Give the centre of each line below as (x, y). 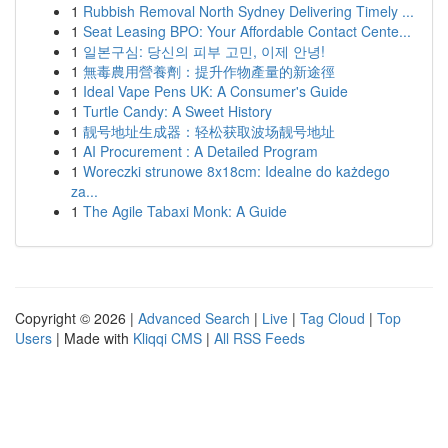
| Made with (92, 338)
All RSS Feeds (259, 338)
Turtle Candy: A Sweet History (177, 111)
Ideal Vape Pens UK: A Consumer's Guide (215, 91)
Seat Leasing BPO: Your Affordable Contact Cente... (247, 31)
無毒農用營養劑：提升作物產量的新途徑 (209, 71)
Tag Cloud (332, 318)
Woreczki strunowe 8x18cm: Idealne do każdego (236, 171)
